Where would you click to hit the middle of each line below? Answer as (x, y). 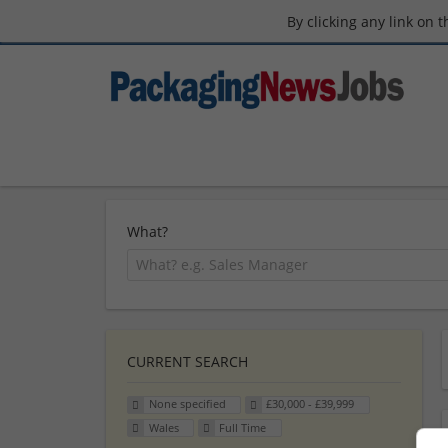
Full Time (243, 428)
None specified (187, 404)
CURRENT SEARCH (187, 361)
